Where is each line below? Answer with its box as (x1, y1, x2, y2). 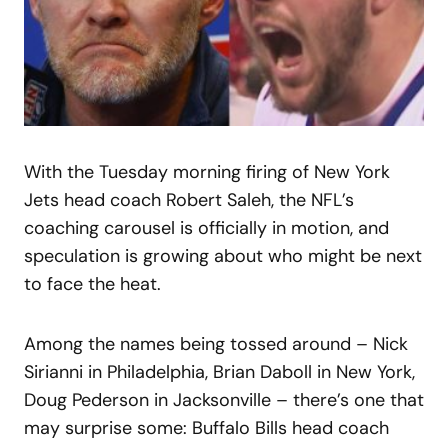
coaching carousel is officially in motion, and (24, 215, 389, 240)
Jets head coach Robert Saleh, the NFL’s (24, 187, 354, 212)
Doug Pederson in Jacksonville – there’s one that (24, 387, 424, 412)
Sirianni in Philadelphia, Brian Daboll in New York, (24, 359, 415, 384)
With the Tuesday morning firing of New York (24, 159, 390, 184)
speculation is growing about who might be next (24, 243, 422, 268)
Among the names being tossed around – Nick (24, 331, 408, 356)
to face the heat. (24, 271, 161, 296)
